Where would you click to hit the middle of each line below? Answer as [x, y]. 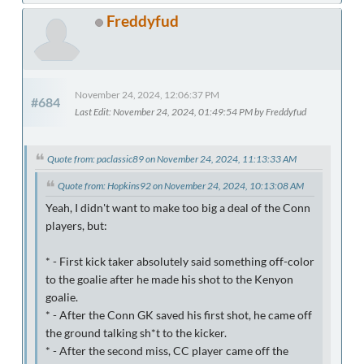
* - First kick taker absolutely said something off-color [180, 261]
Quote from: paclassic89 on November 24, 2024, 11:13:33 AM [172, 159]
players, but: [76, 225]
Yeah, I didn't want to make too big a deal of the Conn [178, 208]
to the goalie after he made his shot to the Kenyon [169, 279]
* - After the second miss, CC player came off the [167, 351]
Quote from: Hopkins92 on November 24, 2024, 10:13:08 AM [181, 185]
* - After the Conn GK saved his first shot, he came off [179, 315]
